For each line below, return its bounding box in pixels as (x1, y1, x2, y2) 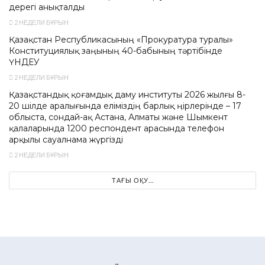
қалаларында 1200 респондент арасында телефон (9, 122, 224, 134)
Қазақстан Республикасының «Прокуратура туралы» (9, 34, 233, 45)
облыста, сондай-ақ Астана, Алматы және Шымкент (9, 111, 228, 122)
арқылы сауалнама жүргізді (9, 134, 123, 145)
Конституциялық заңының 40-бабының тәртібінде (9, 45, 222, 56)
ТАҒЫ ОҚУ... (111, 176, 154, 184)
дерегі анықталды (9, 1, 85, 12)
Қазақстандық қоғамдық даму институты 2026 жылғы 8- (9, 89, 245, 100)
